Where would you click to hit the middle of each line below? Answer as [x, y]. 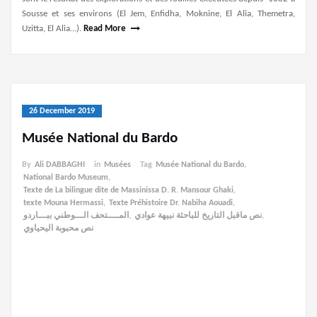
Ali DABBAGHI [60, 165]
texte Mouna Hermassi [63, 203]
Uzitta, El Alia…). [53, 29]
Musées [117, 165]
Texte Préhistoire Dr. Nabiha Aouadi [171, 203]
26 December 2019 [62, 111]
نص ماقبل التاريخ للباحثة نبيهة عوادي [198, 216]
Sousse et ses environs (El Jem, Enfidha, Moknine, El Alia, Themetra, [158, 14]
